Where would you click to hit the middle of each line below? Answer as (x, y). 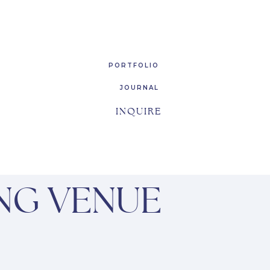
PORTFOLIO (134, 65)
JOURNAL (140, 88)
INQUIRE (139, 111)
